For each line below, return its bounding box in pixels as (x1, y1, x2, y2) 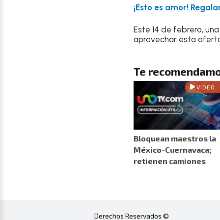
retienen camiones (134, 156, 206, 166)
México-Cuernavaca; (134, 145, 211, 155)
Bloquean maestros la (134, 134, 216, 143)
